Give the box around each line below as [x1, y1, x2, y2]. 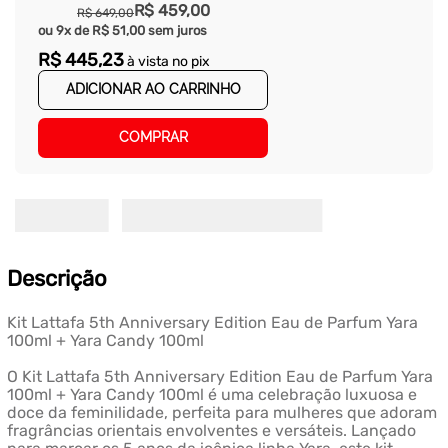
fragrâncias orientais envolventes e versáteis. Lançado [6, 421, 416, 441]
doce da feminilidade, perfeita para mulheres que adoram [6, 403, 437, 423]
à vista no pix [124, 52, 210, 70]
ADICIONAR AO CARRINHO [65, 81, 241, 98]
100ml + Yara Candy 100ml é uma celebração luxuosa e [6, 385, 417, 405]
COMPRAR [118, 129, 188, 146]
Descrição [6, 265, 107, 293]
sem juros [145, 22, 207, 38]
